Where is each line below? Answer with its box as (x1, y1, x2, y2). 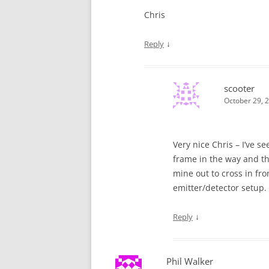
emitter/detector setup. (173, 182, 267, 193)
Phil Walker (166, 255, 213, 267)
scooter (224, 82, 255, 94)
